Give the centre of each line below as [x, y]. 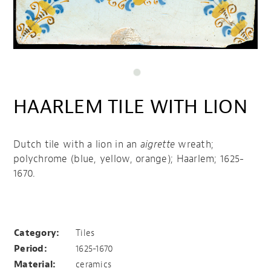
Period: [31, 249]
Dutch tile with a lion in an [77, 145]
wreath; [194, 145]
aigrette [158, 145]
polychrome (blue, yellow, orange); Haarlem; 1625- [129, 159]
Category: [37, 233]
